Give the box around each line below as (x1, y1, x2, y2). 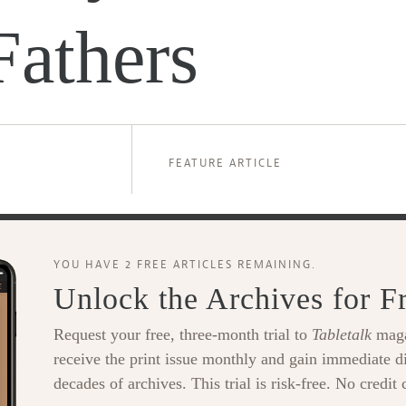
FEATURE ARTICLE (168, 156, 282, 170)
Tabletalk (312, 325, 372, 343)
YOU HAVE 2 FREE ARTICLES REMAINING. (53, 257, 316, 272)
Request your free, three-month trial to (53, 325, 312, 343)
